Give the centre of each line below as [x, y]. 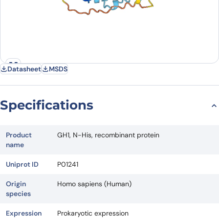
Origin [16, 184]
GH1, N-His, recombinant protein [108, 135]
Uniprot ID [22, 164]
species [18, 194]
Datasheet [24, 69]
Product [19, 135]
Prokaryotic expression [93, 213]
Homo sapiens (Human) [94, 184]
